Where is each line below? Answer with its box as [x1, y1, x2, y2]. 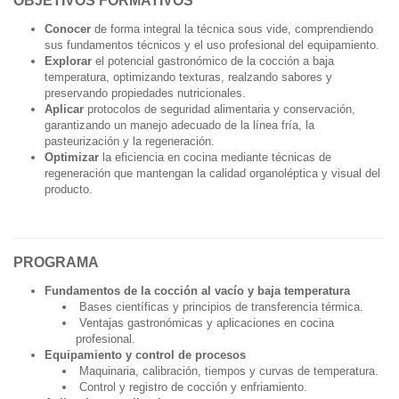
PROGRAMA [13, 254, 99, 270]
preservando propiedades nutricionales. [45, 85, 246, 100]
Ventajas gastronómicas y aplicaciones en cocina [76, 315, 334, 330]
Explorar [45, 53, 95, 68]
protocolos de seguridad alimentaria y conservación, [87, 102, 355, 116]
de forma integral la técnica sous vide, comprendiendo [94, 21, 373, 36]
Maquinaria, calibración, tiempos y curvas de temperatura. [76, 363, 379, 378]
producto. [45, 182, 93, 196]
